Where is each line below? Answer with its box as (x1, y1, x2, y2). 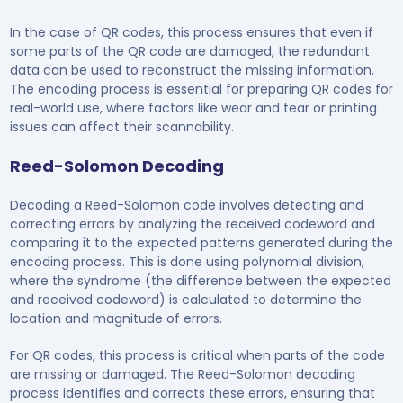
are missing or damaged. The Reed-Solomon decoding (9, 364, 355, 383)
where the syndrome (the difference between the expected (9, 271, 391, 290)
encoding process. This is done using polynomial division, (9, 252, 364, 271)
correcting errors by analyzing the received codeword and (9, 214, 375, 233)
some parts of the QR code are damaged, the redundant (9, 41, 370, 60)
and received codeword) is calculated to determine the (9, 290, 362, 309)
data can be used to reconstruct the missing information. (9, 60, 374, 79)
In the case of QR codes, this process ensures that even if (9, 22, 373, 41)
